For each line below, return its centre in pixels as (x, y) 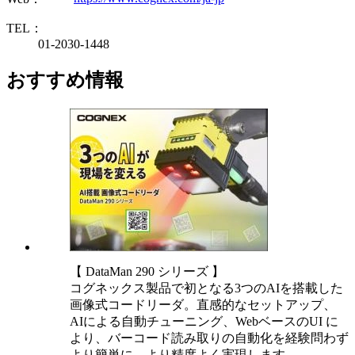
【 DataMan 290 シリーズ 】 (147, 271)
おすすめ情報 (65, 80)
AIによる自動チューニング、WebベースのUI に (204, 321)
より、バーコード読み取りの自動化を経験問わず (209, 338)
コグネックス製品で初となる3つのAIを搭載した (206, 288)
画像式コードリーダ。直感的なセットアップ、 (203, 304)
